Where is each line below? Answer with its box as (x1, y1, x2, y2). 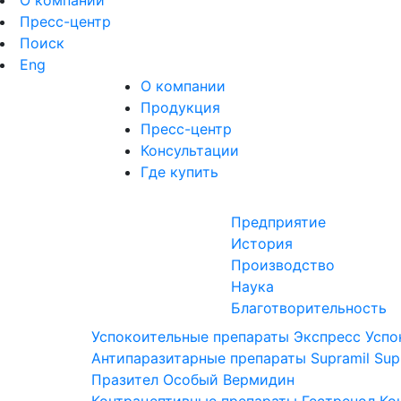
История (230, 235, 293, 252)
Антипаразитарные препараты (91, 349, 306, 367)
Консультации (141, 141, 239, 159)
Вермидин (223, 371, 294, 388)
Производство (230, 256, 335, 274)
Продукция (141, 98, 220, 116)
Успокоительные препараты (91, 328, 289, 346)
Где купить (141, 163, 218, 181)
